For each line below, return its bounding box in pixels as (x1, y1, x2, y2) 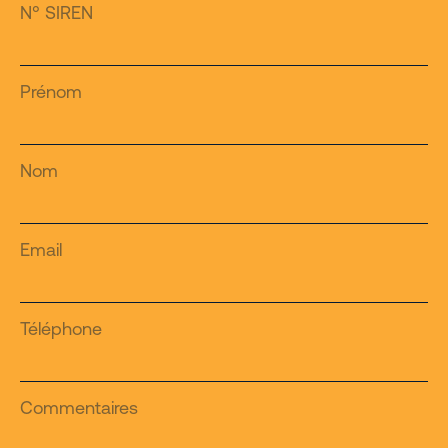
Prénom (20, 80, 82, 102)
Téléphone (20, 317, 102, 339)
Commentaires (20, 396, 138, 418)
